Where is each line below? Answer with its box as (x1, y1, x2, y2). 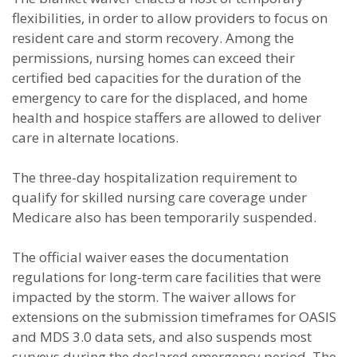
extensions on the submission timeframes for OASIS (12, 308, 336, 326)
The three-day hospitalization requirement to (12, 168, 297, 186)
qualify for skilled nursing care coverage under (12, 188, 307, 206)
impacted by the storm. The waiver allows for (12, 288, 296, 306)
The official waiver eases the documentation (12, 248, 288, 266)
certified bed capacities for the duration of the (12, 69, 301, 87)
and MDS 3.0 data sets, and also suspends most (12, 328, 312, 346)
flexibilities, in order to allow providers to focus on (12, 9, 328, 27)
